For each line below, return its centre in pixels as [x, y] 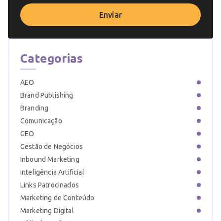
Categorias [52, 58]
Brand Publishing [47, 95]
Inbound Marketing [50, 159]
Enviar [110, 15]
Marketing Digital [47, 211]
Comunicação [41, 121]
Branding [35, 108]
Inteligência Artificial [52, 172]
